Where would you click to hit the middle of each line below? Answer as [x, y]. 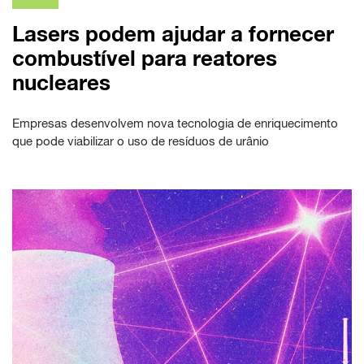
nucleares [61, 82]
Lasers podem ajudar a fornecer [173, 33]
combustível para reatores [145, 58]
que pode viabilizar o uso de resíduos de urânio [141, 141]
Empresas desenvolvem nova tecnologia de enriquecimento [175, 123]
